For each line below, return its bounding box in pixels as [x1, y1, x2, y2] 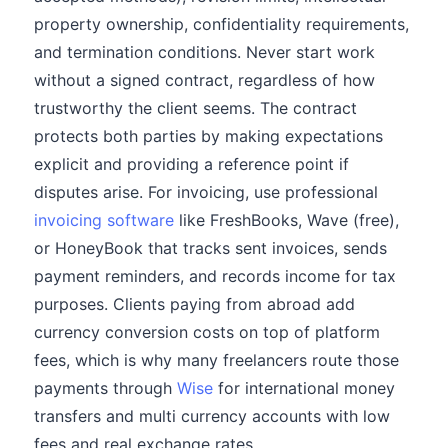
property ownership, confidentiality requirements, [34, 14, 409, 34]
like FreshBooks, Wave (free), [174, 210, 399, 230]
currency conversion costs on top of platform [34, 322, 380, 342]
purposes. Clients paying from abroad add [34, 294, 355, 314]
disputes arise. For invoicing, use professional [34, 182, 378, 202]
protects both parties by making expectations [34, 126, 383, 146]
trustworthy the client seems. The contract [34, 98, 357, 118]
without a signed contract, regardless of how [34, 70, 375, 90]
